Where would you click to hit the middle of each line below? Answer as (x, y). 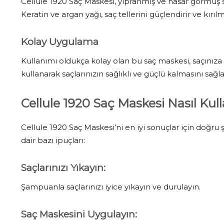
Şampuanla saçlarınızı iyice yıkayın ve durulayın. (111, 186)
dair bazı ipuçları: (53, 140)
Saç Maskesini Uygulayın (78, 214)
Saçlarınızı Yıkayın (62, 167)
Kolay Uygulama (60, 41)
